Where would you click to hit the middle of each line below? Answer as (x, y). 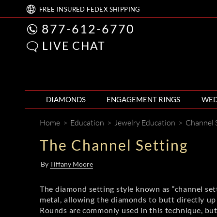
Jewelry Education (146, 122)
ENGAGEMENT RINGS (144, 99)
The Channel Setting (114, 145)
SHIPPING (124, 9)
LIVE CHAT (74, 46)
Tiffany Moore (71, 164)
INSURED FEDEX (82, 9)
